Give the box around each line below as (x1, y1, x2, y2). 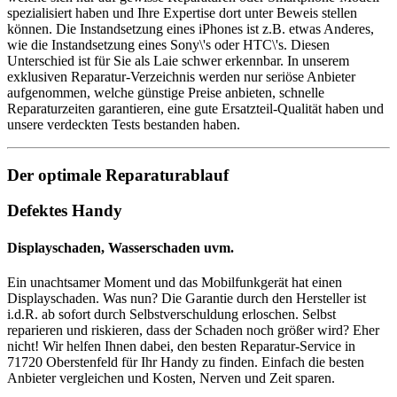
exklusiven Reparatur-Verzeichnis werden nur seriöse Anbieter (7, 68, 355, 84)
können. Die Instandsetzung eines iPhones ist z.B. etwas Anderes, (7, 20, 374, 36)
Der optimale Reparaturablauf (7, 165, 229, 184)
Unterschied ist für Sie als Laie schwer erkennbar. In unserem (7, 52, 349, 68)
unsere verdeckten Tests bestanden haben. (7, 116, 240, 132)
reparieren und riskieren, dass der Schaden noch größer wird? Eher (7, 322, 379, 338)
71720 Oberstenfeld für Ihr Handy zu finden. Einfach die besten (7, 354, 364, 370)
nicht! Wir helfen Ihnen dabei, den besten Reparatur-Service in (7, 338, 355, 354)
